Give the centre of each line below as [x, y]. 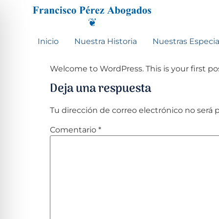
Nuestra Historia [106, 41]
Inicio [48, 41]
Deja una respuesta [100, 88]
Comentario [74, 130]
